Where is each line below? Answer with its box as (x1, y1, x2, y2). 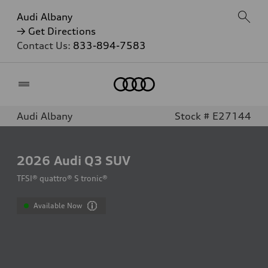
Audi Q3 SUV (54, 153, 130, 168)
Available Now (33, 201, 83, 210)
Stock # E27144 (175, 110, 251, 122)
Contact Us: (17, 39, 73, 51)
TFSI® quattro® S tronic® (17, 173, 108, 183)
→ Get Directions (17, 25, 96, 37)
